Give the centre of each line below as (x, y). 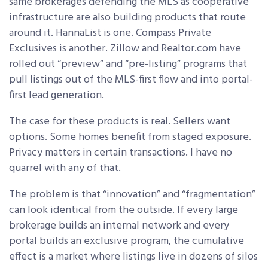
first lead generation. (57, 96)
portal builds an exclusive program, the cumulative (127, 242)
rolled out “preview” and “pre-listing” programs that (128, 65)
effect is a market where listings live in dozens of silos (133, 257)
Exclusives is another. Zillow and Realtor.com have (125, 49)
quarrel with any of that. (65, 169)
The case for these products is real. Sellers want (120, 122)
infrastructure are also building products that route (127, 18)
